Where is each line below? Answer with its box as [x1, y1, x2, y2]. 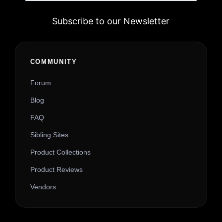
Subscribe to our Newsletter [52, 16, 170, 27]
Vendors [30, 183, 56, 191]
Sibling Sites [30, 131, 68, 139]
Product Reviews [30, 166, 83, 174]
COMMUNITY [30, 58, 77, 66]
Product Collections [30, 148, 91, 157]
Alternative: [25, 44, 79, 56]
